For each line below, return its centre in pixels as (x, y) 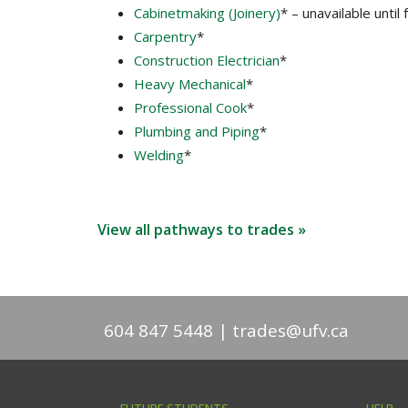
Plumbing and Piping (197, 132)
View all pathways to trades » (202, 230)
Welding (159, 155)
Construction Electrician (207, 61)
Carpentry (165, 37)
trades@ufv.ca (291, 331)
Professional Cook (190, 108)
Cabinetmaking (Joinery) (207, 13)
